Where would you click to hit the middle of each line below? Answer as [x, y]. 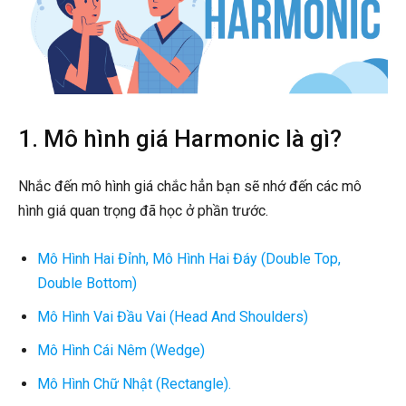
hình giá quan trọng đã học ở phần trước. [143, 210]
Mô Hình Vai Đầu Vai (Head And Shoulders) [173, 316]
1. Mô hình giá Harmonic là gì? [180, 138]
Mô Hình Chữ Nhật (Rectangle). [134, 383]
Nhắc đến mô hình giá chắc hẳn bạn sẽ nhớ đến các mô [190, 186]
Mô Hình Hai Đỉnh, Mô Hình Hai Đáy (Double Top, [189, 258]
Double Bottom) [87, 283]
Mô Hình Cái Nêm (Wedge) [121, 350]
